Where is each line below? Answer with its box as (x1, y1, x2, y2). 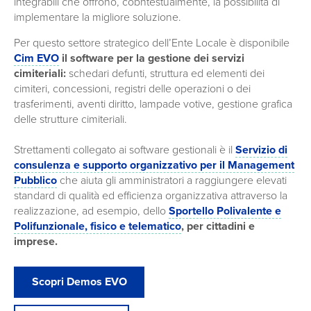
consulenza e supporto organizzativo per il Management (14, 158, 294, 172)
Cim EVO (14, 51, 59, 65)
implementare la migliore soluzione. (14, 10, 181, 24)
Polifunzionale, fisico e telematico (14, 219, 181, 233)
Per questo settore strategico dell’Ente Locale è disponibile (14, 35, 289, 50)
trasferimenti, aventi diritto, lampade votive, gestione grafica (14, 96, 292, 111)
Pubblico (14, 173, 57, 187)
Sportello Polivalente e (169, 203, 281, 218)
